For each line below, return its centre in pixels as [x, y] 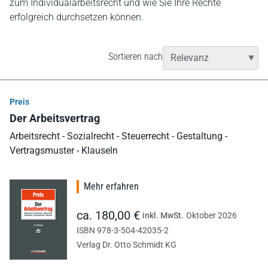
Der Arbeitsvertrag [55, 118]
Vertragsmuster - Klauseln [64, 150]
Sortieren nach [135, 56]
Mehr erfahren [111, 186]
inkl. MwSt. [163, 215]
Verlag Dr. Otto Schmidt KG [127, 244]
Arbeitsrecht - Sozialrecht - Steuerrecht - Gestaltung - [118, 136]
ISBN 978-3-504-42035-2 [123, 230]
